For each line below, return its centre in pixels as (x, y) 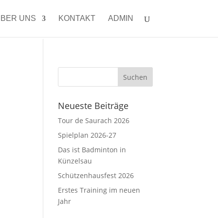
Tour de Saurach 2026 (94, 120)
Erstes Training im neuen (99, 190)
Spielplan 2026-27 (87, 135)
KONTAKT (77, 18)
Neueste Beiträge (93, 106)
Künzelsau (75, 161)
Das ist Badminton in (92, 150)
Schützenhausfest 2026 (96, 175)
